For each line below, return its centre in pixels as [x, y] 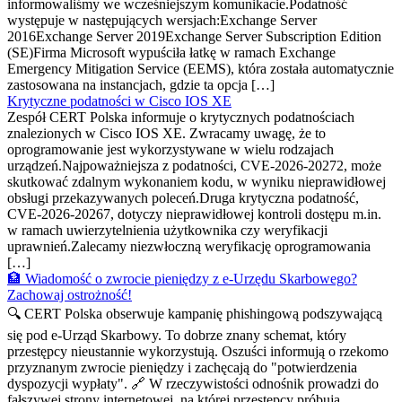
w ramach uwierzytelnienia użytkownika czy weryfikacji [167, 231]
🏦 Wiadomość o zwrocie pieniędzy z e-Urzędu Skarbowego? [182, 279]
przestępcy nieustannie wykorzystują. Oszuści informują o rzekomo [198, 352]
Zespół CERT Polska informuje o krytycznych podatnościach [181, 118]
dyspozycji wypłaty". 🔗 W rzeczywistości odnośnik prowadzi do [193, 384]
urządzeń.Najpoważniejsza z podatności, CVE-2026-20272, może [194, 166]
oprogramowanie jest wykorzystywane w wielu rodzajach [170, 150]
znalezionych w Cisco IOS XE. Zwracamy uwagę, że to [166, 134]
